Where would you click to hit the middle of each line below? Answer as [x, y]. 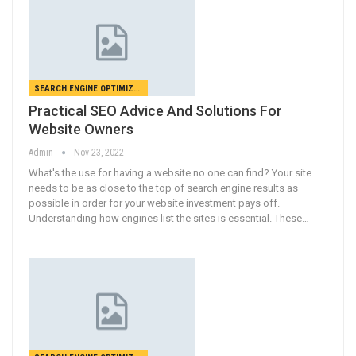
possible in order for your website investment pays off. [154, 203]
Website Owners [81, 130]
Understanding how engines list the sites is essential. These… [169, 219]
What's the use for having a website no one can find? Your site [170, 173]
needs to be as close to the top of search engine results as [163, 188]
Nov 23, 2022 [99, 153]
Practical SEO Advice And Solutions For [155, 111]
